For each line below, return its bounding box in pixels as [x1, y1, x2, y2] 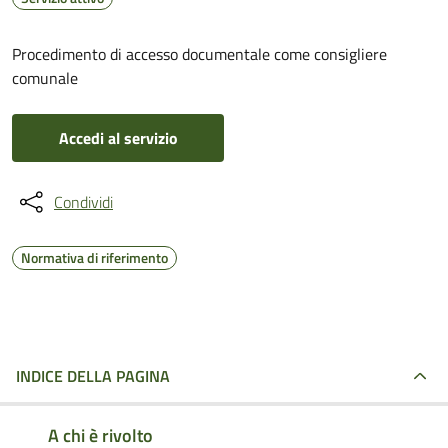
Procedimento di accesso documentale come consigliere [12, 42, 387, 66]
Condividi [54, 190, 113, 214]
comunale [12, 66, 78, 90]
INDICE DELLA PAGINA [16, 364, 170, 388]
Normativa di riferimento [21, 247, 168, 268]
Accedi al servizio [58, 126, 178, 150]
